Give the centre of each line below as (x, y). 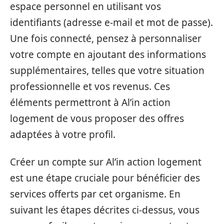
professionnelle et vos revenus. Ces (90, 87)
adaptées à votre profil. (63, 135)
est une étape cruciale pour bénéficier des (105, 178)
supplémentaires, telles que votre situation (107, 71)
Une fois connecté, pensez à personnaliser (106, 39)
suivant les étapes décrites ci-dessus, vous (105, 210)
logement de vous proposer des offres (97, 119)
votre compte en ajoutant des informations (108, 55)
